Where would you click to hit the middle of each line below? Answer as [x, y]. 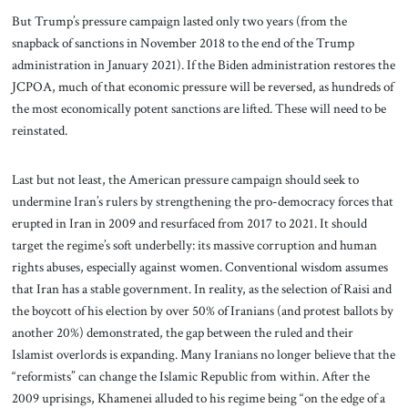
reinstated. [39, 131]
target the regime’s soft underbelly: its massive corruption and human [194, 245]
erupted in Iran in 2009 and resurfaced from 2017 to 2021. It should [189, 224]
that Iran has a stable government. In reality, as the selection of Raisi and [201, 289]
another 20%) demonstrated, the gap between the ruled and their [182, 333]
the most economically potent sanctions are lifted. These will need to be [199, 109]
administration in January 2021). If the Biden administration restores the [203, 65]
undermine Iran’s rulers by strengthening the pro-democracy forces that [202, 202]
